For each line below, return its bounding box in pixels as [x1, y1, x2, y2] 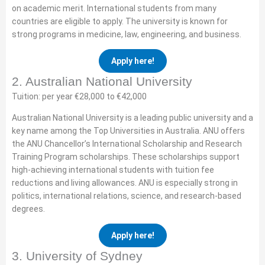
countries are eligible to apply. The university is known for [12, 17, 228, 26]
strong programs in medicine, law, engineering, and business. [12, 30, 241, 39]
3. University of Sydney [12, 249, 143, 263]
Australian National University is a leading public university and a [12, 113, 253, 122]
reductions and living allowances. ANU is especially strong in [12, 178, 238, 188]
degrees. [12, 204, 45, 214]
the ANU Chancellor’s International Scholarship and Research [12, 139, 242, 148]
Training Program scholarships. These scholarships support [12, 152, 240, 161]
